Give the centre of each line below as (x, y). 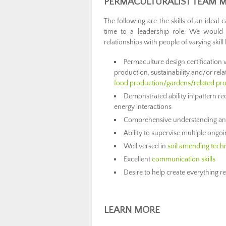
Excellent (138, 159)
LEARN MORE (132, 210)
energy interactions (143, 107)
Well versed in (146, 146)
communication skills (184, 159)
